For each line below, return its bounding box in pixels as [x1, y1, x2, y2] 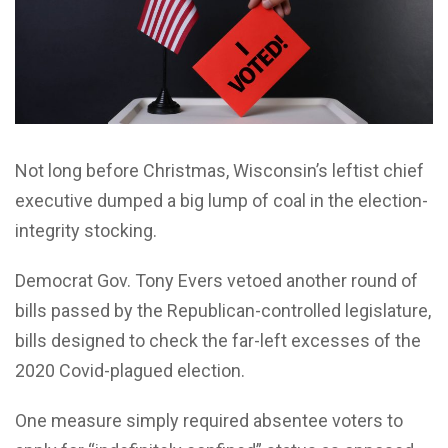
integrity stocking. [15, 219, 161, 241]
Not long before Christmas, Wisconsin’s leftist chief [15, 159, 424, 181]
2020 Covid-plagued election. [15, 359, 249, 381]
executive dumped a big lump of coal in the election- [15, 189, 428, 211]
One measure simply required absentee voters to [15, 409, 403, 431]
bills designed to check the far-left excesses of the [15, 329, 421, 351]
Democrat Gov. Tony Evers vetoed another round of [15, 269, 418, 291]
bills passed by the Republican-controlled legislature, [15, 299, 431, 321]
